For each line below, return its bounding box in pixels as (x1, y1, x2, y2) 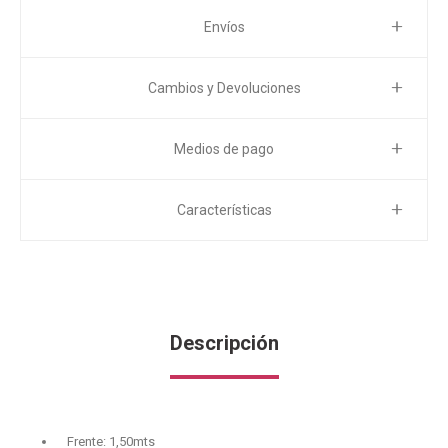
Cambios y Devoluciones (147, 80, 301, 96)
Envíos (203, 19, 245, 35)
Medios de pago (174, 141, 274, 157)
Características (176, 202, 272, 218)
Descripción (169, 331, 279, 355)
